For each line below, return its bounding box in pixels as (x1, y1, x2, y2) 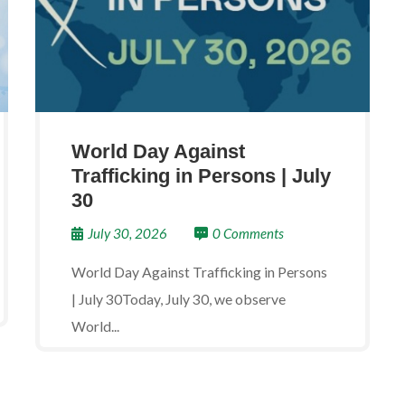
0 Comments (212, 225, 284, 241)
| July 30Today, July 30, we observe (71, 290, 286, 307)
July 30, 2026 (88, 225, 167, 241)
